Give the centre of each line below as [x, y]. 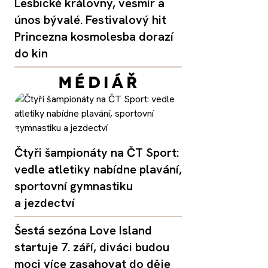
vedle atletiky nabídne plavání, [98, 169]
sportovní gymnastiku [74, 186]
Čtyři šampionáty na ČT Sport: [97, 152]
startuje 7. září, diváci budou [92, 247]
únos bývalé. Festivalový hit [90, 19]
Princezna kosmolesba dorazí [94, 36]
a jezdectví [45, 202]
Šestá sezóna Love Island [83, 230]
